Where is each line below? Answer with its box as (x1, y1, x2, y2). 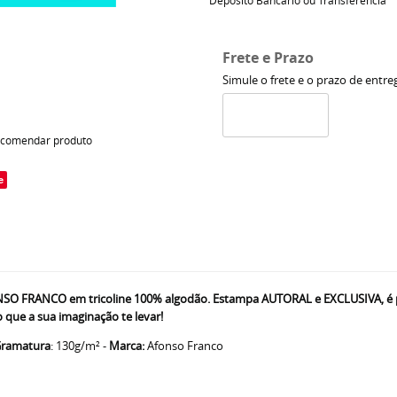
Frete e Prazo (222, 48, 314, 67)
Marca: (109, 338, 144, 354)
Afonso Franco (144, 338, 223, 354)
